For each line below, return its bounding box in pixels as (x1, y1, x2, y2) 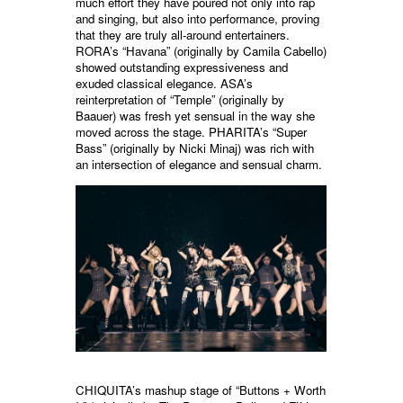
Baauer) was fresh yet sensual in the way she (76, 106, 315, 124)
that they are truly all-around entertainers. (76, 25, 290, 43)
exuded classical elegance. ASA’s (76, 74, 253, 92)
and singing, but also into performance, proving (76, 9, 319, 27)
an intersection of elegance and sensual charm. (76, 155, 322, 173)
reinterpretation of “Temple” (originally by (76, 90, 284, 108)
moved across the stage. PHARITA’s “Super (76, 122, 307, 140)
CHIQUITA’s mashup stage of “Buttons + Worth (76, 381, 326, 399)
